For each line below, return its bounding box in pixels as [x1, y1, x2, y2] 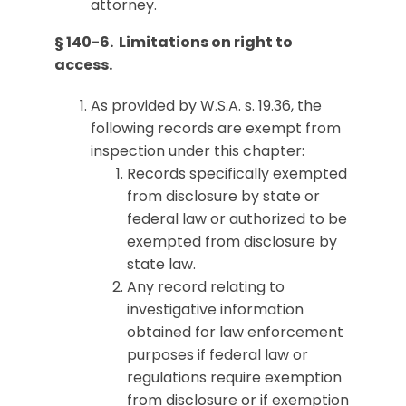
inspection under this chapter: [91, 140, 304, 161]
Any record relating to [127, 276, 285, 297]
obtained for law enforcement [127, 322, 343, 343]
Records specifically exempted [127, 163, 347, 184]
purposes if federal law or [127, 344, 308, 365]
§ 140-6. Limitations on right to [54, 32, 293, 53]
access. [54, 54, 112, 75]
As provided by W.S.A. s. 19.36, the [91, 95, 322, 116]
